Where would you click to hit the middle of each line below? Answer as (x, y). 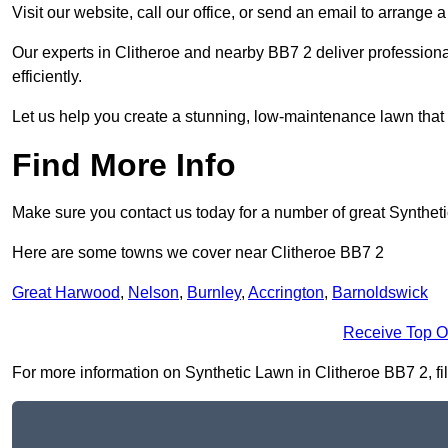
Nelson (153, 293)
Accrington (286, 293)
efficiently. (47, 77)
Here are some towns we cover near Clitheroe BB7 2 (198, 253)
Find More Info (124, 165)
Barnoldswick (380, 293)
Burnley (214, 293)
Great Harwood (66, 293)
